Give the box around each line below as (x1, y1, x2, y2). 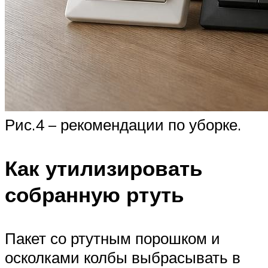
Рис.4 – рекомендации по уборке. (5, 115, 241, 135)
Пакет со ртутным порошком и (5, 229, 220, 248)
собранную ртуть (5, 181, 184, 208)
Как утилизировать (5, 155, 203, 182)
